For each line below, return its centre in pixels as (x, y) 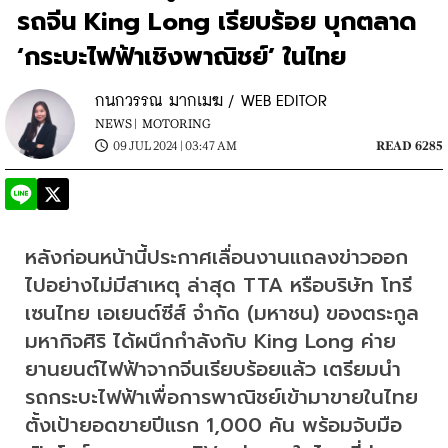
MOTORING (176, 123)
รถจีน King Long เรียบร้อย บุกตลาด (217, 21)
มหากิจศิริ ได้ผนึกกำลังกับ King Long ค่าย (210, 340)
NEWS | (116, 123)
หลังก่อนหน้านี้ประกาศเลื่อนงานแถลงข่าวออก (216, 256)
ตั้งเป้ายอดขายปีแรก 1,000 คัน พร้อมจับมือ (213, 424)
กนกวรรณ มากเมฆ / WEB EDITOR (211, 101)
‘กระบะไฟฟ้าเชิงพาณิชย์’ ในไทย (182, 56)
